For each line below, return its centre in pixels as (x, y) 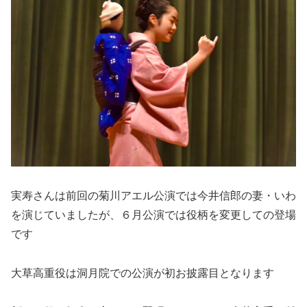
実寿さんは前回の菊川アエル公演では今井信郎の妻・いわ (153, 195)
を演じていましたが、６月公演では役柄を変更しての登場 (153, 214)
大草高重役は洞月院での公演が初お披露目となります (143, 273)
